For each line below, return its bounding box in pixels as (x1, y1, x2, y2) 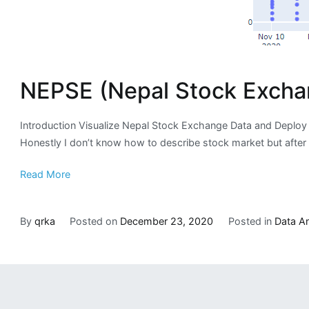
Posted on (70, 215, 121, 227)
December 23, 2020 (120, 215, 214, 227)
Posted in (228, 215, 275, 227)
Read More (19, 168, 70, 180)
